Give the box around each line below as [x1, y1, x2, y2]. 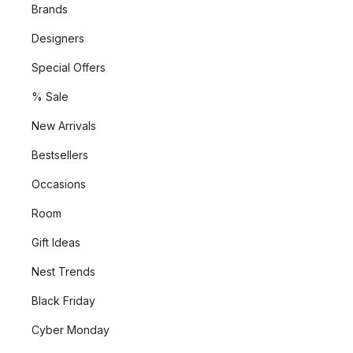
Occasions [32, 177, 86, 191]
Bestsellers [32, 148, 88, 162]
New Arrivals [32, 119, 96, 132]
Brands [32, 2, 68, 16]
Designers [32, 32, 84, 45]
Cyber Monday [32, 323, 110, 336]
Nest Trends [32, 265, 95, 278]
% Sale [32, 90, 69, 103]
